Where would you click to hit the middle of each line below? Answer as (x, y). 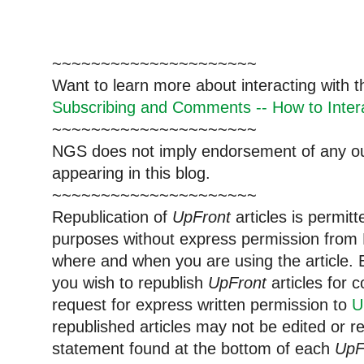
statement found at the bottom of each (193, 349)
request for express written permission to (202, 305)
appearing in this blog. (131, 173)
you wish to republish (130, 283)
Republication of (112, 217)
